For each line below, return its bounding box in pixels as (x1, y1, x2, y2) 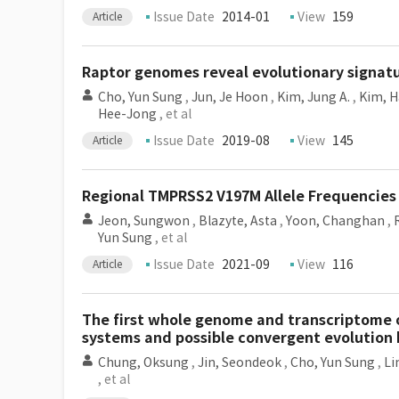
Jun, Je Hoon (191, 89, 268, 105)
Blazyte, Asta (199, 213, 277, 229)
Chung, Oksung (98, 354, 189, 370)
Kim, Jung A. (277, 89, 350, 105)
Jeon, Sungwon (98, 213, 190, 229)
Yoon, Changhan (286, 213, 385, 229)
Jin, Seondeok (198, 354, 281, 370)
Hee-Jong (98, 106, 157, 122)
